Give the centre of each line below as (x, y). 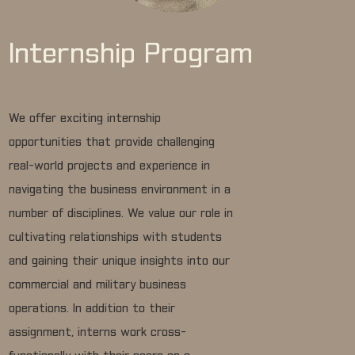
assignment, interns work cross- (98, 333)
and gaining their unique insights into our (120, 262)
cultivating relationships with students (116, 238)
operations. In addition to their (92, 309)
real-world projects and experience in (110, 167)
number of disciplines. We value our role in (121, 214)
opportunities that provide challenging (112, 143)
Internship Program (131, 55)
